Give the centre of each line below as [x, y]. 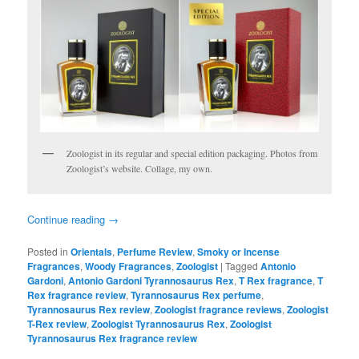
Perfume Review [155, 251]
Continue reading [68, 219]
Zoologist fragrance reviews [219, 309]
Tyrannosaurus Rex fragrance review [113, 338]
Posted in [48, 251]
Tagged [242, 265]
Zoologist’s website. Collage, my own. [140, 169]
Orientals [92, 251]
